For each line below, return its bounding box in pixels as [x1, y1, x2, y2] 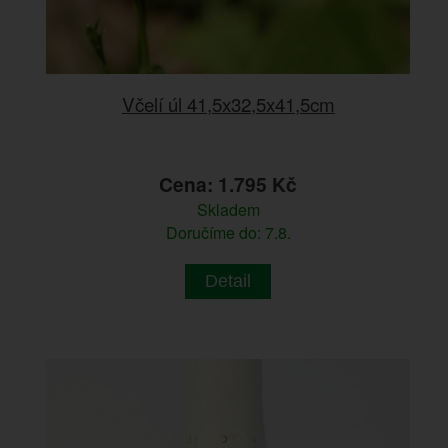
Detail [205, 270, 252, 291]
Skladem [196, 197, 260, 221]
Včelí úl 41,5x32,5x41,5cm [121, 89, 335, 117]
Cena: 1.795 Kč [159, 169, 298, 198]
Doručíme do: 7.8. [165, 220, 291, 244]
